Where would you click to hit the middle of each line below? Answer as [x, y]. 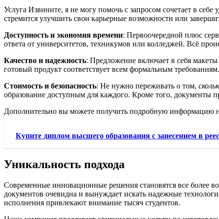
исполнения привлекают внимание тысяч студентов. [92, 202]
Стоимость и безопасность [50, 86]
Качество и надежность [45, 60]
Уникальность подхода [64, 164]
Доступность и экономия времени [63, 35]
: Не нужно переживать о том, [147, 86]
